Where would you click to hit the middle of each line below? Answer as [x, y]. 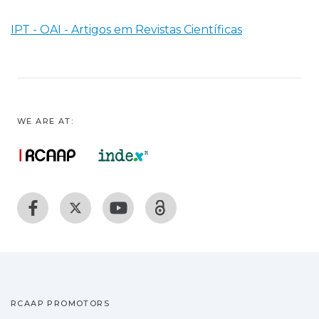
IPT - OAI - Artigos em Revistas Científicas [126, 29]
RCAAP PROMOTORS [60, 303]
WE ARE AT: [45, 121]
